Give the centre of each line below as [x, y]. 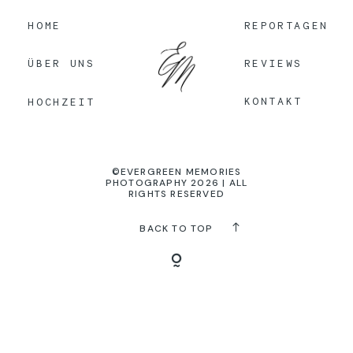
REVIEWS [273, 63]
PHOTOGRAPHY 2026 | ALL [176, 183]
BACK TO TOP [176, 229]
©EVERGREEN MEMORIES [176, 172]
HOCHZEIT [61, 101]
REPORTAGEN [286, 25]
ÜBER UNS [61, 63]
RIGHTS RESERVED [176, 194]
